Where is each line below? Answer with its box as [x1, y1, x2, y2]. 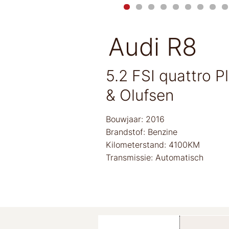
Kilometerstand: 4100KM [106, 139, 200, 150]
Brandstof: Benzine [106, 126, 177, 137]
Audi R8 [108, 32, 197, 62]
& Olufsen [106, 85, 174, 104]
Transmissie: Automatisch [106, 152, 203, 163]
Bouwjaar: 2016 [106, 113, 165, 124]
